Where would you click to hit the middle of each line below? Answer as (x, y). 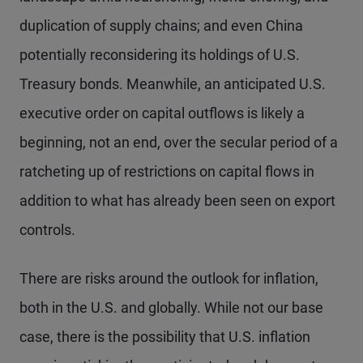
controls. (47, 229)
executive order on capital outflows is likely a (162, 113)
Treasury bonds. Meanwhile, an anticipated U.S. (173, 83)
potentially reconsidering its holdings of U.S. (160, 54)
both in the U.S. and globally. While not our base (171, 307)
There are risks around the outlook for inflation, (169, 278)
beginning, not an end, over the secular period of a (179, 142)
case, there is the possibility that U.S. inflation (165, 336)
